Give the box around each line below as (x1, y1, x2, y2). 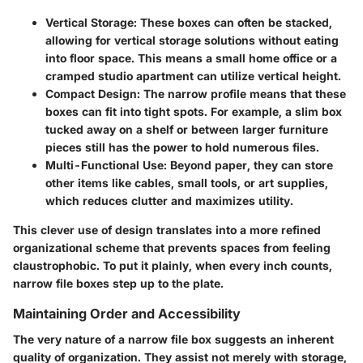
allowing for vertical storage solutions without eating (45, 32, 339, 47)
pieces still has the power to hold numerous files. (45, 139, 319, 154)
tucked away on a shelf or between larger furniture (45, 122, 328, 136)
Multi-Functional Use (45, 157, 164, 172)
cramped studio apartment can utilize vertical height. (45, 68, 341, 83)
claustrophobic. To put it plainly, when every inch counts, (13, 258, 332, 272)
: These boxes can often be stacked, (134, 15, 332, 29)
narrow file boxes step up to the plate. (13, 275, 224, 290)
